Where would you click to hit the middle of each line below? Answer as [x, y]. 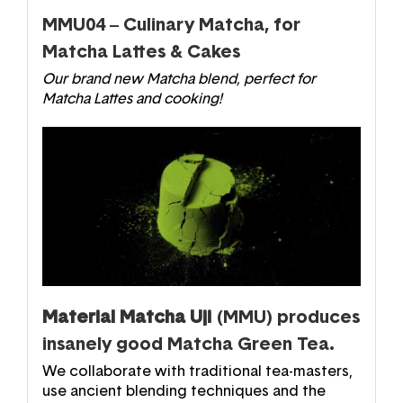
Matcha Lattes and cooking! [132, 99]
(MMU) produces [285, 317]
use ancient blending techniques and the [184, 391]
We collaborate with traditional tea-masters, [197, 371]
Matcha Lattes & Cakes [141, 53]
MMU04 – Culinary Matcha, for [171, 26]
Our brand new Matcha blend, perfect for [179, 80]
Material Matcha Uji [126, 317]
